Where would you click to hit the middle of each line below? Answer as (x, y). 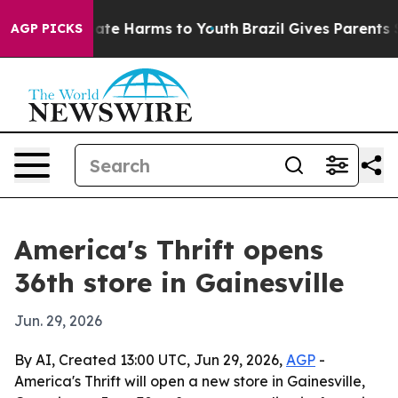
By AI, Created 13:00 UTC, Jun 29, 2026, (150, 360)
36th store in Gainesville (179, 283)
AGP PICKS (47, 28)
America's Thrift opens (169, 250)
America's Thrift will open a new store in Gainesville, (190, 381)
